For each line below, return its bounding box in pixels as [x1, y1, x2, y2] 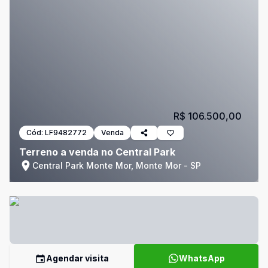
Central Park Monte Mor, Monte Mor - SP [32, 160, 201, 170]
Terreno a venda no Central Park [19, 146, 175, 158]
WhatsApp [178, 253, 225, 263]
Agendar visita [46, 253, 109, 263]
